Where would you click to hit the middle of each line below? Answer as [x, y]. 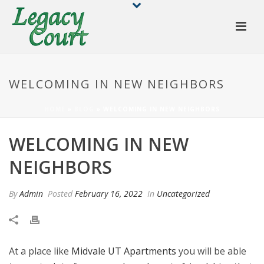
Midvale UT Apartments [124, 251]
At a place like [40, 251]
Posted [60, 194]
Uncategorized [183, 194]
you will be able [211, 251]
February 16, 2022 [109, 194]
